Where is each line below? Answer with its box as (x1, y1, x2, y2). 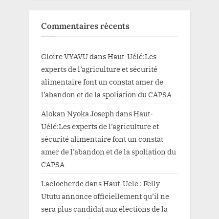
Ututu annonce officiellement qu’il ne (41, 191, 169, 201)
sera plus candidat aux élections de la (41, 203, 168, 214)
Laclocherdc (41, 178, 84, 188)
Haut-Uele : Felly (103, 178, 160, 188)
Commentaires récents (41, 21, 130, 32)
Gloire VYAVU (41, 51, 88, 61)
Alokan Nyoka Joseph (41, 108, 114, 118)
